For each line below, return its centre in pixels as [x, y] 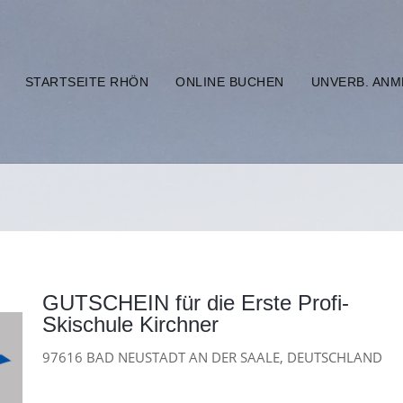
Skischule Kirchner [130, 324]
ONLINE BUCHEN [230, 81]
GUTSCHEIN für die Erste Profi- [196, 302]
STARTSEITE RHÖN [86, 81]
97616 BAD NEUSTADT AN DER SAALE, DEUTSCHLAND [212, 358]
